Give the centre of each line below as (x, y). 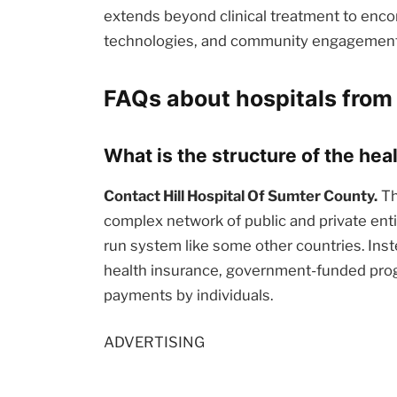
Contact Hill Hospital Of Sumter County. (241, 195)
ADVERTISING (155, 343)
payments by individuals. (189, 295)
